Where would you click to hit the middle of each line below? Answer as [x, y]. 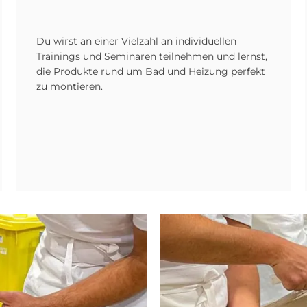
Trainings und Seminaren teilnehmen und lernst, [152, 56]
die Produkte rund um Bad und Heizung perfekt [151, 71]
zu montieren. [70, 86]
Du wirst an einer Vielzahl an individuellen [137, 41]
